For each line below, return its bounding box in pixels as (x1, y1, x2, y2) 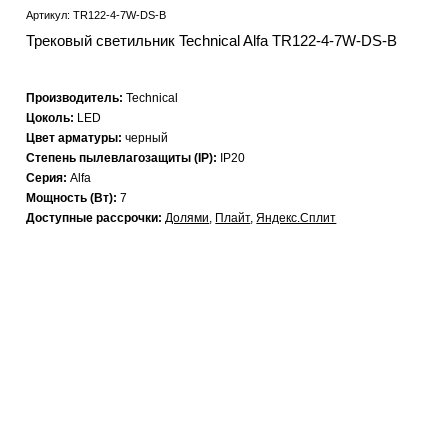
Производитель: (26, 91, 127, 106)
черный (125, 131, 169, 146)
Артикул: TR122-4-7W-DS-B (26, 9, 167, 22)
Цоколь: (26, 111, 78, 126)
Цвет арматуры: (26, 131, 126, 146)
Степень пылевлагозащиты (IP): (26, 151, 221, 166)
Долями (165, 211, 210, 226)
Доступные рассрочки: (26, 211, 166, 226)
